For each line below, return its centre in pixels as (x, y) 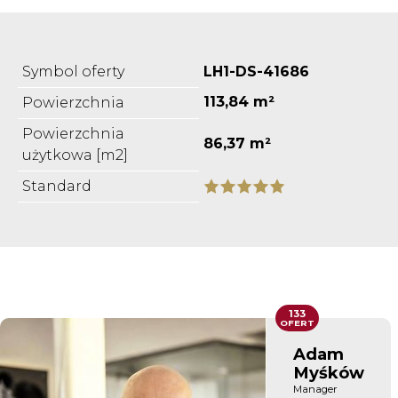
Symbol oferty (73, 71)
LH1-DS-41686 (256, 71)
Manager (315, 389)
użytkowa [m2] (75, 155)
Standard (57, 186)
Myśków (329, 372)
